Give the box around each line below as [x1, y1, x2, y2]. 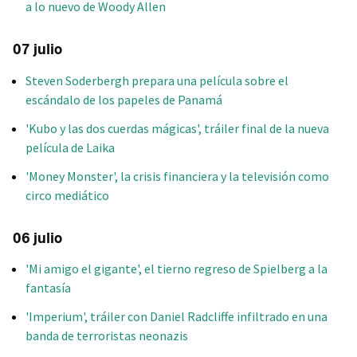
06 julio [13, 229, 62, 247]
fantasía [25, 279, 71, 296]
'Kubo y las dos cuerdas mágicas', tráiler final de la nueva [25, 120, 329, 136]
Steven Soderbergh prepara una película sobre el [25, 72, 288, 88]
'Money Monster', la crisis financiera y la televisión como [25, 167, 329, 184]
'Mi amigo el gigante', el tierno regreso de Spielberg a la [25, 260, 328, 277]
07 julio [13, 41, 62, 59]
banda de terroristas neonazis [25, 327, 188, 343]
